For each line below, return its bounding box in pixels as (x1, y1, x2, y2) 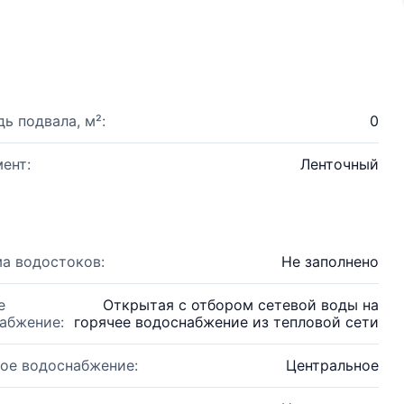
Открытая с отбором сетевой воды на (103, 296, 379, 314)
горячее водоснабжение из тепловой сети (74, 313, 379, 331)
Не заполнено (281, 252, 379, 271)
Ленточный (300, 155, 379, 173)
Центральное (286, 356, 379, 374)
